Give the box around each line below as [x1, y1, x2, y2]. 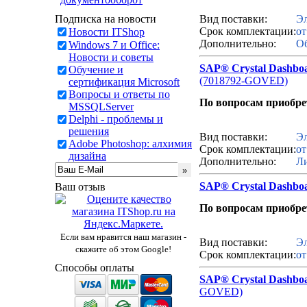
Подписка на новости [55, 13, 156, 25]
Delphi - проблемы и [69, 113, 163, 125]
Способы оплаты [55, 262, 134, 273]
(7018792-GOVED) [199, 75, 288, 86]
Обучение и [69, 64, 123, 75]
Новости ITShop [69, 26, 145, 38]
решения [69, 125, 109, 137]
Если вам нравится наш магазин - [60, 232, 186, 242]
